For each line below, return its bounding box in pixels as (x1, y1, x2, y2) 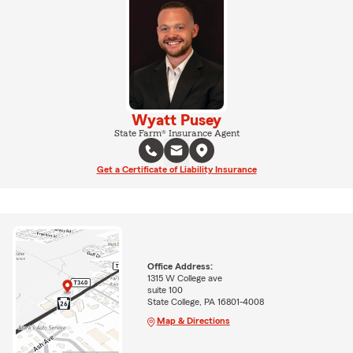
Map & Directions (156, 316, 230, 326)
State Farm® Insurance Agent (113, 128, 240, 138)
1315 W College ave (147, 273, 222, 284)
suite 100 (147, 285, 183, 295)
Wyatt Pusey (132, 112, 221, 128)
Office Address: (147, 262, 213, 272)
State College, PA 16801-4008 (147, 297, 264, 307)
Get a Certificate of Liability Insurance (96, 164, 257, 174)
